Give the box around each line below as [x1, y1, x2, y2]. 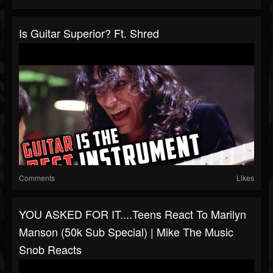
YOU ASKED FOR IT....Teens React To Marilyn [19, 206, 246, 222]
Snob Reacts [19, 241, 82, 258]
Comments [19, 172, 55, 183]
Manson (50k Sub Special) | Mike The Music [19, 224, 233, 240]
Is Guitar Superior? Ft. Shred [19, 25, 159, 41]
